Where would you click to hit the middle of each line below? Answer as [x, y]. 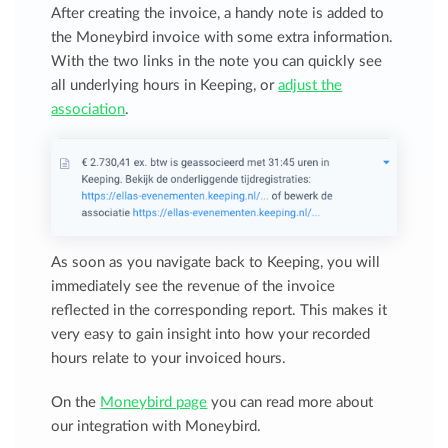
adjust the [310, 86]
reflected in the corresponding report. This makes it [219, 311]
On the [76, 403]
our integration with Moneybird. [156, 427]
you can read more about [290, 403]
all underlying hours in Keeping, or [165, 86]
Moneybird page [154, 403]
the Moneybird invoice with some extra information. [222, 38]
